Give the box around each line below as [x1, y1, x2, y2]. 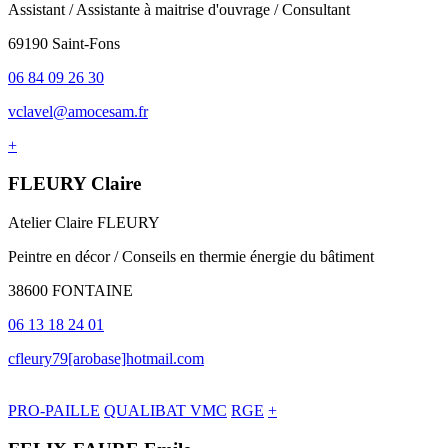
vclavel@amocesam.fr [8, 102, 148, 120]
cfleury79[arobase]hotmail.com [8, 350, 204, 368]
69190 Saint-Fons [8, 34, 120, 52]
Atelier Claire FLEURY [8, 214, 160, 232]
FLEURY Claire [8, 173, 141, 195]
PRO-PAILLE [8, 402, 100, 420]
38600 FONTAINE [8, 282, 133, 300]
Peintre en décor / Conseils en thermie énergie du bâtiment [8, 248, 374, 266]
